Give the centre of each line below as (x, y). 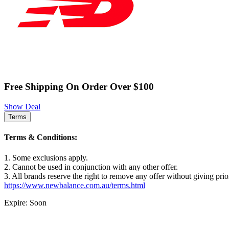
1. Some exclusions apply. (46, 157)
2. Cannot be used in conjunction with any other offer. (91, 167)
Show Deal (22, 107)
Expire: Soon (25, 202)
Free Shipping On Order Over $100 (79, 87)
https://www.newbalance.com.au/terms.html (75, 185)
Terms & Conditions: (41, 138)
